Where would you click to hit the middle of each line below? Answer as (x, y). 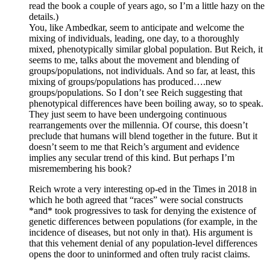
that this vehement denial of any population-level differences (143, 243)
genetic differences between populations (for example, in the (143, 221)
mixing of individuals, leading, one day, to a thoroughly (134, 38)
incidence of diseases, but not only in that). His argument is (141, 232)
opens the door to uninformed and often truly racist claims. (140, 254)
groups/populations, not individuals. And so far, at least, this (142, 71)
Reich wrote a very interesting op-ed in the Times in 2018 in (143, 189)
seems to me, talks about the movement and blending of (134, 60)
